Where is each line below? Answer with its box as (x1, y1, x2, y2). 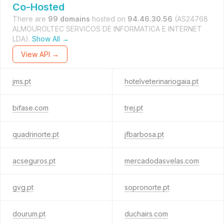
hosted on (90, 14, 127, 23)
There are (12, 14, 48, 23)
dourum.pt (12, 209, 45, 218)
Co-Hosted (12, 1, 64, 13)
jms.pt (12, 77, 31, 85)
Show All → (32, 34, 69, 43)
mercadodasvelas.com (124, 156, 199, 165)
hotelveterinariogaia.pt (124, 77, 198, 85)
